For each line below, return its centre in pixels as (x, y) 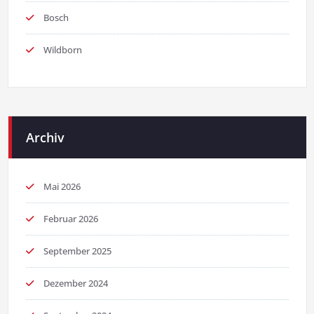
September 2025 (77, 251)
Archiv (45, 138)
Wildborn (62, 50)
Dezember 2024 (75, 284)
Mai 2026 (62, 187)
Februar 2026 (70, 219)
